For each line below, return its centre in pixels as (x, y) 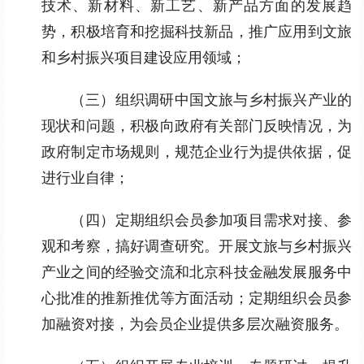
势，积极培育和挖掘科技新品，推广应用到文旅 (197, 31)
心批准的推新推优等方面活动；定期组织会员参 (197, 298)
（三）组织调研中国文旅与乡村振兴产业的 (211, 100)
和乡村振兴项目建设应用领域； (144, 57)
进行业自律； (85, 178)
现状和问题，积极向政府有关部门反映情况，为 (197, 126)
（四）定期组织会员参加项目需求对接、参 (211, 220)
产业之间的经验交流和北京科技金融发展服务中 (197, 272)
